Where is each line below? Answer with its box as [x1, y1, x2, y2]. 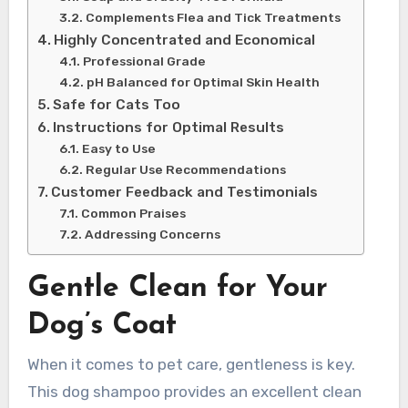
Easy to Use [81, 141, 156, 157]
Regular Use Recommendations [85, 162, 286, 178]
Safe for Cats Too [52, 97, 180, 114]
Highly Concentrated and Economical [53, 32, 315, 49]
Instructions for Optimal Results [52, 119, 284, 137]
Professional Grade [82, 54, 206, 69]
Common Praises [80, 206, 186, 221]
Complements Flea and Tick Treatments [85, 10, 341, 25]
